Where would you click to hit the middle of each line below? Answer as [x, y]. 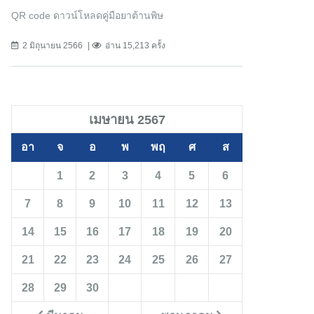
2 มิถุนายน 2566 [53, 46]
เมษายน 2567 [127, 120]
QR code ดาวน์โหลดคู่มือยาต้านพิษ [87, 16]
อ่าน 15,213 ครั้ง [135, 46]
